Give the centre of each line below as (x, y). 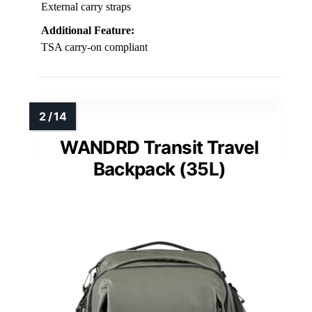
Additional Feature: (88, 30)
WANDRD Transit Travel (159, 147)
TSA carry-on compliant (94, 47)
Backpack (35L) (159, 169)
